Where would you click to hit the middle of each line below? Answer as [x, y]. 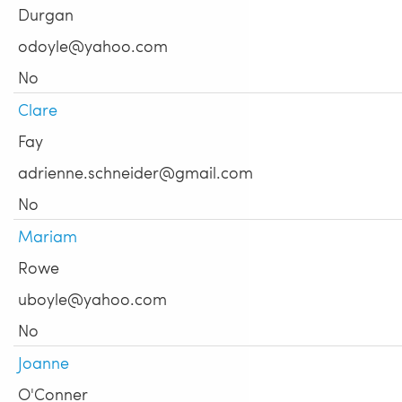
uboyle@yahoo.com [92, 299]
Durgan [46, 14]
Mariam [48, 236]
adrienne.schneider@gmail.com [135, 172]
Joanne [44, 363]
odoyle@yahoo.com [93, 46]
